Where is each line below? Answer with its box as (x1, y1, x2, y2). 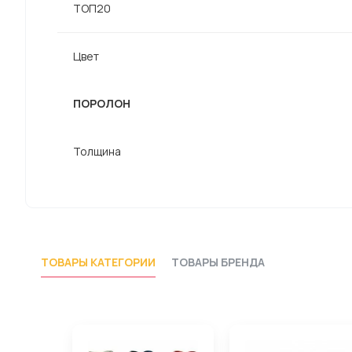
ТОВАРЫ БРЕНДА (171, 255, 265, 270)
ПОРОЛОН (73, 96, 130, 111)
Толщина (73, 144, 121, 159)
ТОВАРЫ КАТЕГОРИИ (41, 255, 156, 270)
